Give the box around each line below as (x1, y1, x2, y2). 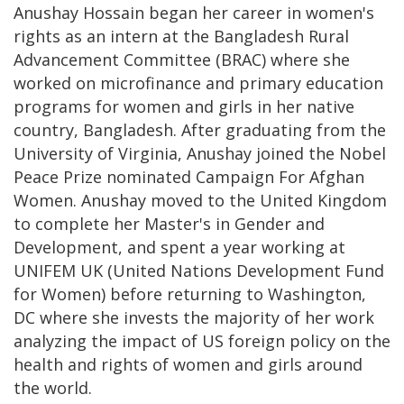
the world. (14, 376, 92, 399)
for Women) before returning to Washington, (14, 282, 366, 305)
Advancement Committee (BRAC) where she (14, 48, 350, 70)
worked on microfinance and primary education (14, 71, 383, 94)
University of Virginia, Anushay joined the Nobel (14, 142, 386, 164)
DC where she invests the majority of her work (14, 306, 374, 328)
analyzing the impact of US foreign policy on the (14, 329, 390, 352)
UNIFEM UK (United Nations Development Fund (14, 259, 384, 281)
